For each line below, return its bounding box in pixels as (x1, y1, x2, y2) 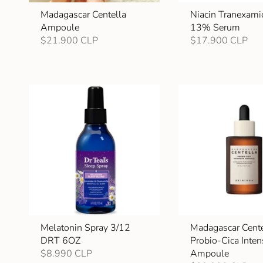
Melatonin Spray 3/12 (41, 221, 130, 235)
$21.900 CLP (41, 33, 98, 47)
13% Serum (190, 21, 241, 34)
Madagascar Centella (41, 8, 126, 21)
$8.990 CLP (41, 247, 92, 261)
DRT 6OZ (41, 234, 80, 248)
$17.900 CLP (190, 33, 248, 47)
